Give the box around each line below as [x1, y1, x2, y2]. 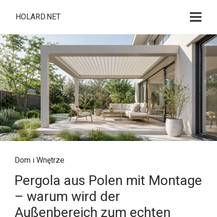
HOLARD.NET [15, 12, 61, 21]
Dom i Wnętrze [15, 155, 64, 165]
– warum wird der [15, 188, 120, 204]
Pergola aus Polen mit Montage [15, 172, 202, 188]
